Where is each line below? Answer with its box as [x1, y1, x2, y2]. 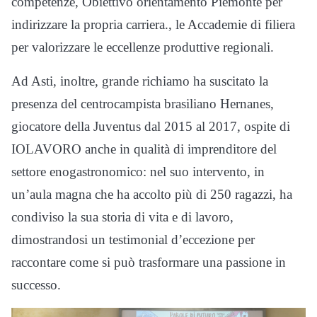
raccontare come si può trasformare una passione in [11, 255, 286, 270]
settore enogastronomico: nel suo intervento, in [11, 164, 265, 180]
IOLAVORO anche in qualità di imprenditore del [11, 142, 277, 157]
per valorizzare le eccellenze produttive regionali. [11, 40, 274, 55]
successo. [11, 277, 61, 293]
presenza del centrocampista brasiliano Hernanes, [11, 96, 274, 112]
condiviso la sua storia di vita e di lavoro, [11, 209, 234, 225]
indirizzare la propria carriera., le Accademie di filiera [11, 17, 295, 33]
